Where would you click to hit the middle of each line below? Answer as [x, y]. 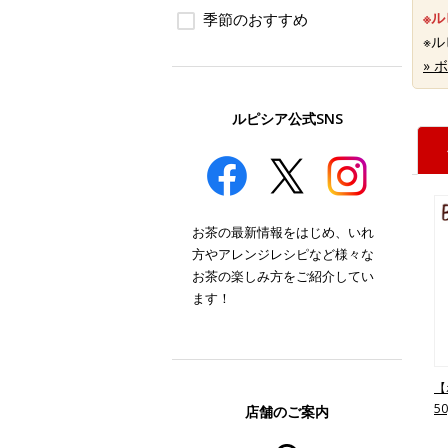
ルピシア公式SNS [287, 118]
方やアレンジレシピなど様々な [283, 254]
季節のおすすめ [255, 19]
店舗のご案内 [287, 411]
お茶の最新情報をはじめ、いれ [283, 232]
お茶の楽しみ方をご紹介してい [283, 276]
